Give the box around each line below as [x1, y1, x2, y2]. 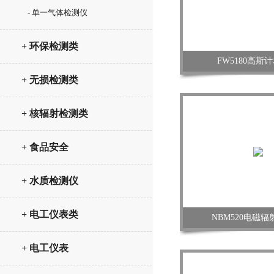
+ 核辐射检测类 [21, 108, 88, 119]
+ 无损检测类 [21, 75, 78, 85]
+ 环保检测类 [21, 41, 78, 51]
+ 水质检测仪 [21, 176, 78, 186]
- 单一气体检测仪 [28, 8, 87, 17]
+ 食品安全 [21, 142, 68, 152]
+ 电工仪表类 [21, 209, 78, 220]
